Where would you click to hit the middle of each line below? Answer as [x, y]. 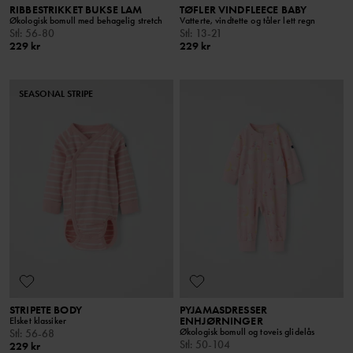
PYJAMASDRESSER [223, 309]
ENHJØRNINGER [221, 320]
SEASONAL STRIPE [56, 93]
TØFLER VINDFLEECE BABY [243, 9]
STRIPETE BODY [46, 309]
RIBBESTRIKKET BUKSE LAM [76, 9]
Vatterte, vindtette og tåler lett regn [248, 20]
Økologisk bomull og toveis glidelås [247, 331]
